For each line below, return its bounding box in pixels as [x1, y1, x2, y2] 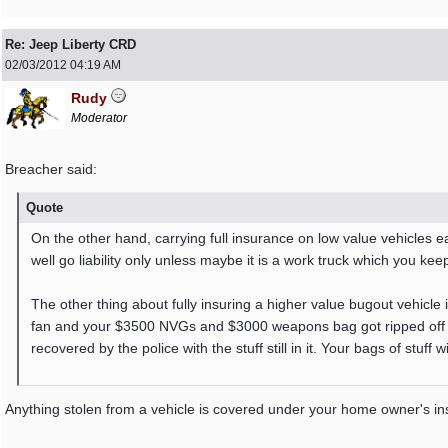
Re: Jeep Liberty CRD [5, 37, 136, 52]
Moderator [71, 111, 127, 125]
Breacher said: [5, 161, 97, 177]
